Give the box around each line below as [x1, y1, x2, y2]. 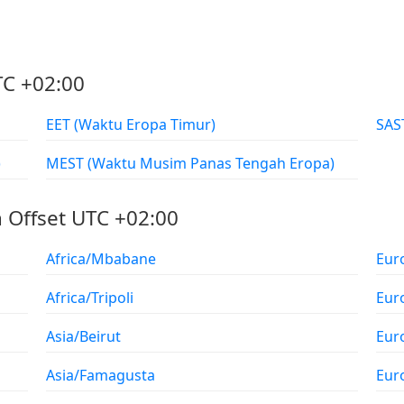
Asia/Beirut [46, 326, 122, 346]
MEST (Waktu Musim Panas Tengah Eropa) [87, 153, 335, 173]
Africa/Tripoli [46, 288, 134, 308]
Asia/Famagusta [46, 365, 156, 385]
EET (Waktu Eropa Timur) [74, 115, 216, 134]
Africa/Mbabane [46, 249, 157, 269]
